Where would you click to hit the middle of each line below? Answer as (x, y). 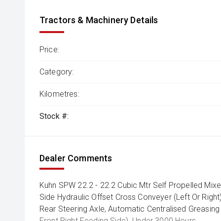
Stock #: (54, 116)
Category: (57, 72)
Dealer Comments (76, 158)
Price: (49, 50)
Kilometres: (59, 94)
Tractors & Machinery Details (99, 20)
